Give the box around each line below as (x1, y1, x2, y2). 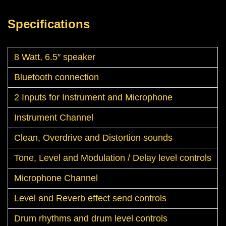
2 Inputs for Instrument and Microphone (14, 92, 173, 103)
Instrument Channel (14, 112, 93, 123)
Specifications (8, 17, 90, 31)
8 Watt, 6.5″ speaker (14, 52, 95, 63)
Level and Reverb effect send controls (14, 193, 166, 204)
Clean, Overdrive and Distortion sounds (14, 133, 173, 143)
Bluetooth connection (14, 72, 99, 83)
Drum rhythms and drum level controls (14, 213, 167, 224)
